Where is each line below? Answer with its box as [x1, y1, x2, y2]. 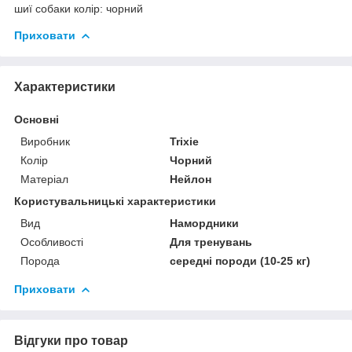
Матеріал [20, 172, 68, 185]
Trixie [170, 134, 200, 148]
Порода [20, 254, 60, 267]
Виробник [20, 134, 70, 148]
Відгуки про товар [14, 333, 128, 347]
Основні [14, 112, 59, 126]
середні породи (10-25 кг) [170, 254, 311, 267]
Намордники [170, 216, 240, 229]
